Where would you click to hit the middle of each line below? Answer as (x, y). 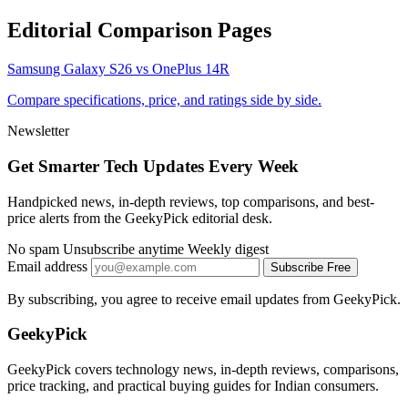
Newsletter (38, 131)
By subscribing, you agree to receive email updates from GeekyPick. (204, 299)
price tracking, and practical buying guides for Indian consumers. (193, 385)
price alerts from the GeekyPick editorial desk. (140, 218)
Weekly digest (228, 249)
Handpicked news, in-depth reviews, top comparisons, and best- (191, 201)
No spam (33, 249)
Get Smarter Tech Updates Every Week (153, 166)
